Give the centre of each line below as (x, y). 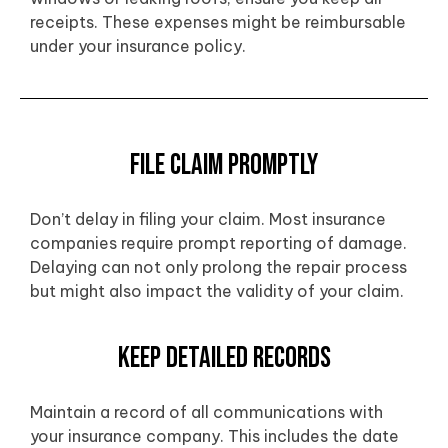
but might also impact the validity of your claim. (217, 290)
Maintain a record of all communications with (206, 412)
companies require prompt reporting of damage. (218, 242)
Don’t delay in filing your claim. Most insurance (208, 218)
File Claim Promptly (224, 165)
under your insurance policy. (138, 46)
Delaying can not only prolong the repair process (218, 266)
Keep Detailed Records (224, 359)
